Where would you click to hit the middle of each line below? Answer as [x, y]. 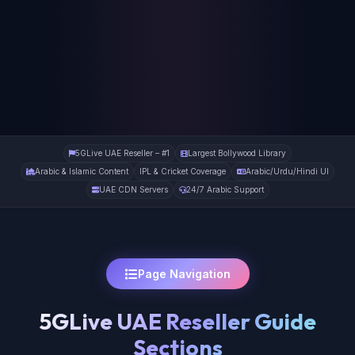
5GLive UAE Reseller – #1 [122, 153]
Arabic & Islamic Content [82, 172]
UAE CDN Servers [133, 190]
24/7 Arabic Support [225, 190]
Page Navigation [184, 274]
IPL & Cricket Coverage [183, 172]
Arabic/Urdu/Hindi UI [287, 172]
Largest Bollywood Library [237, 153]
